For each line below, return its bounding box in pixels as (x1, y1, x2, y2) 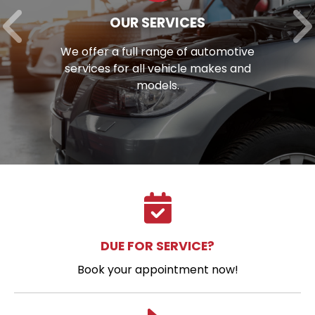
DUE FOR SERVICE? (101, 236, 214, 255)
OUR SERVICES (110, 13, 205, 32)
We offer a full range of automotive (60, 43, 255, 60)
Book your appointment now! (77, 261, 238, 278)
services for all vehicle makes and (64, 60, 251, 77)
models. (136, 77, 179, 94)
